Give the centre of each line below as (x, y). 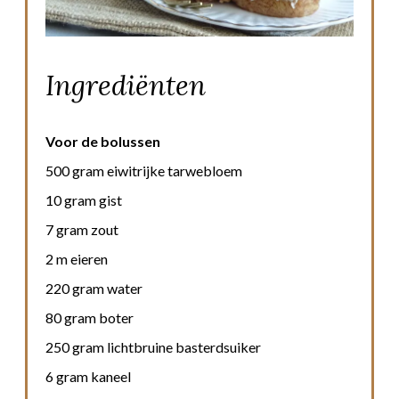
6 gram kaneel (88, 377)
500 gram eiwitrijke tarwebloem (144, 171)
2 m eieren (77, 259)
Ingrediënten (126, 86)
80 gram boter (90, 318)
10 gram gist (84, 200)
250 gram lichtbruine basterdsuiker (153, 347)
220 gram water (94, 289)
